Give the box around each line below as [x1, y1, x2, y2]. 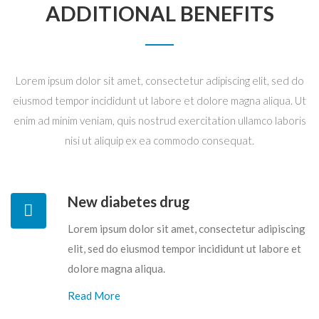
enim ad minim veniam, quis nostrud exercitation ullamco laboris [13, 114, 306, 127]
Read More [68, 289, 120, 303]
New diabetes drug [68, 193, 190, 211]
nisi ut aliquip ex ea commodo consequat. [65, 134, 254, 147]
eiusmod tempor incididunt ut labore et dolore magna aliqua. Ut [13, 94, 306, 108]
